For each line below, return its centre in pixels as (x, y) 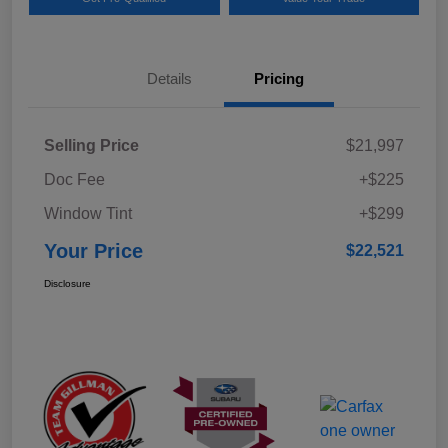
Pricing (279, 78)
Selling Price (91, 145)
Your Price (93, 250)
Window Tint (88, 213)
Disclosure (67, 283)
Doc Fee (74, 179)
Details (169, 78)
